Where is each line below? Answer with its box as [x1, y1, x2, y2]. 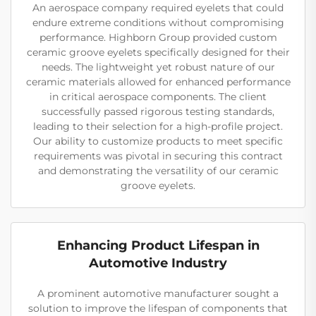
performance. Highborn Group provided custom [39, 30, 277, 44]
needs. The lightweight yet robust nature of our [41, 60, 275, 73]
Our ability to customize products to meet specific [33, 134, 283, 147]
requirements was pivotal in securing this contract [33, 149, 283, 162]
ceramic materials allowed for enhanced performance [25, 75, 291, 88]
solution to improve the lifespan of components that [28, 301, 288, 315]
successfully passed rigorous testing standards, [42, 104, 274, 118]
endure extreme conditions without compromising [32, 16, 284, 29]
